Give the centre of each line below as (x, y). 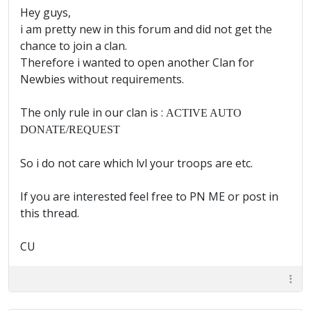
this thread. (50, 213)
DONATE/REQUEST (70, 129)
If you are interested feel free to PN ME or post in (149, 196)
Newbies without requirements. (102, 79)
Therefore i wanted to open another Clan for (137, 62)
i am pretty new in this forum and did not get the (146, 29)
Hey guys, (45, 12)
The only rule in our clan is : (93, 112)
